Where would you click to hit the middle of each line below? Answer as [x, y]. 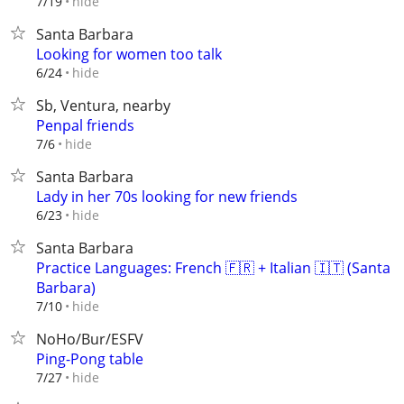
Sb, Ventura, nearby [103, 106]
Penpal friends [85, 125]
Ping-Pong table [90, 359]
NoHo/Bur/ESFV [90, 339]
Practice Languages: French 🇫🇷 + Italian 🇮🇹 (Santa [213, 268]
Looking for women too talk [129, 54]
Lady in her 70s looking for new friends [167, 197]
